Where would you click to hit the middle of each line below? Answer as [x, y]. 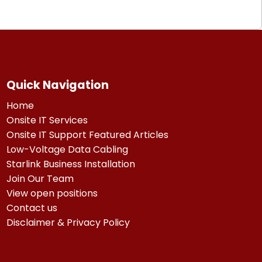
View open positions [52, 193]
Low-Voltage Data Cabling [67, 149]
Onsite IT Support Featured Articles [87, 135]
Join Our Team [40, 178]
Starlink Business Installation [70, 164]
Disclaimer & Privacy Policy [68, 222]
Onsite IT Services [47, 120]
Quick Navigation [57, 85]
